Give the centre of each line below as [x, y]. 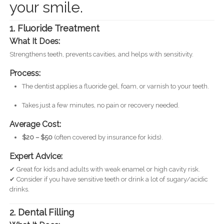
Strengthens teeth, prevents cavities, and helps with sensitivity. [101, 54]
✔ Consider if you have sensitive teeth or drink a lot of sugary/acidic [108, 179]
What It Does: [34, 41]
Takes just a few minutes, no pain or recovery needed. [100, 105]
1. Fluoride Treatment [54, 28]
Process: [25, 73]
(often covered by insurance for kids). [107, 137]
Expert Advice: [36, 156]
